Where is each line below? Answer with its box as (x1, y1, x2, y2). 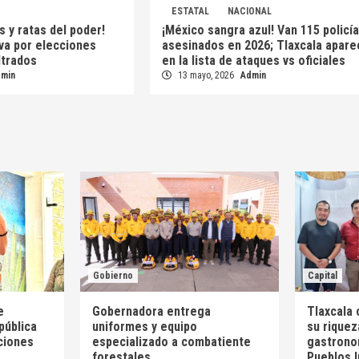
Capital (308, 270, 338, 282)
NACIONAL (227, 6, 272, 18)
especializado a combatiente (91, 334, 251, 350)
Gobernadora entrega (91, 304, 211, 320)
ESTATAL (171, 6, 209, 18)
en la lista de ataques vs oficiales (161, 53, 345, 69)
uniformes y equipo (91, 319, 197, 335)
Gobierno (92, 270, 133, 282)
